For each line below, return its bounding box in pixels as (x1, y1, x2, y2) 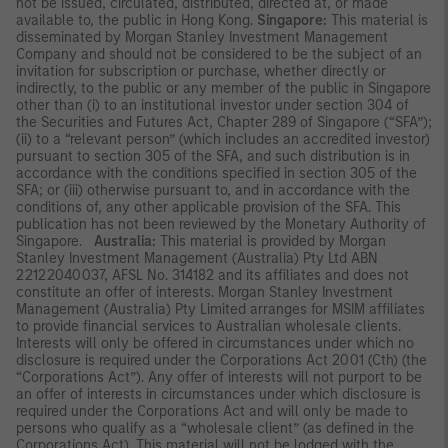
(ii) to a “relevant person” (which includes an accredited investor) (16, 130, 430, 148)
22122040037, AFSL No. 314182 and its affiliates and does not (16, 266, 409, 284)
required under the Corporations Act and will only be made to (16, 402, 408, 420)
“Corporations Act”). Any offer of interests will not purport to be (16, 368, 422, 386)
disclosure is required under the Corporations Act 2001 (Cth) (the (16, 351, 427, 369)
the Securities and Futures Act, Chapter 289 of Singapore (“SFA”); (16, 113, 432, 131)
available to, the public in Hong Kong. (16, 11, 253, 29)
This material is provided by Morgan (160, 232, 386, 250)
